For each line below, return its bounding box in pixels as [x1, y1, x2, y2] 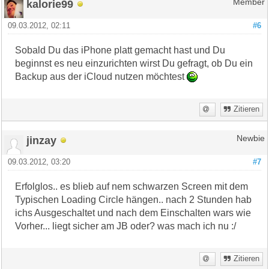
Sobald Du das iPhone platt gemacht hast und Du [15, 44, 226, 55]
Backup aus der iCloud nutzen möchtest [15, 71, 187, 82]
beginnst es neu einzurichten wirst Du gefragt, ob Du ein [15, 58, 253, 68]
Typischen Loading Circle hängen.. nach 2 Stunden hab [15, 194, 252, 205]
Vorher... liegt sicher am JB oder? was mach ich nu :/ [15, 220, 237, 231]
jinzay [26, 133, 57, 147]
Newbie [236, 133, 265, 143]
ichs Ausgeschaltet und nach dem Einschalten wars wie [15, 207, 252, 218]
